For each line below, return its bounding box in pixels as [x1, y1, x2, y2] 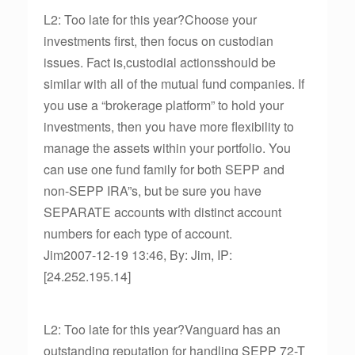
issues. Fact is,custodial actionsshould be [44, 53, 276, 71]
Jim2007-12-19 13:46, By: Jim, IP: [44, 246, 232, 264]
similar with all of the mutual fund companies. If [44, 74, 304, 93]
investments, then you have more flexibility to [44, 117, 294, 136]
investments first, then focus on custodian [44, 32, 273, 50]
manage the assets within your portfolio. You [44, 139, 291, 157]
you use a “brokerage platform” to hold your [44, 96, 284, 114]
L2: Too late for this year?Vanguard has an [44, 320, 281, 338]
